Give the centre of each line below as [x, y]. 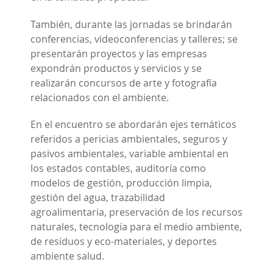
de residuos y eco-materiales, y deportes [124, 242]
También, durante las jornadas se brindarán [131, 24]
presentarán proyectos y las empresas [119, 53]
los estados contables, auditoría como [118, 168]
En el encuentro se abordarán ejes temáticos [133, 125]
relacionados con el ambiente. [100, 97]
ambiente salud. [67, 256]
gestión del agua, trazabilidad [98, 198]
